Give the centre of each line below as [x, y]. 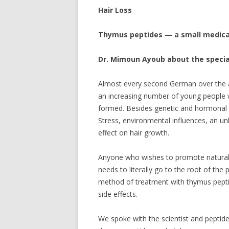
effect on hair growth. [134, 133]
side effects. [118, 194]
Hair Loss [115, 10]
